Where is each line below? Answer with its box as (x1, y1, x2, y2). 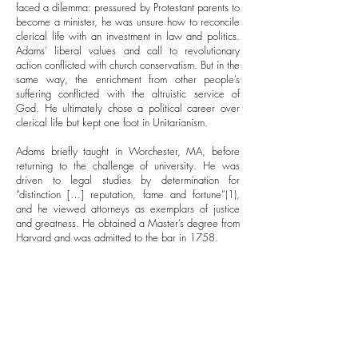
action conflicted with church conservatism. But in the (16, 58, 240, 72)
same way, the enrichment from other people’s (16, 72, 240, 86)
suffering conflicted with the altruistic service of (16, 86, 240, 101)
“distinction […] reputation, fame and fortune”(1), (16, 187, 240, 201)
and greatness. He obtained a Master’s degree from (16, 216, 240, 230)
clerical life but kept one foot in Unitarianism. (16, 115, 208, 129)
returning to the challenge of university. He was (16, 158, 240, 173)
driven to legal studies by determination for (16, 173, 240, 187)
